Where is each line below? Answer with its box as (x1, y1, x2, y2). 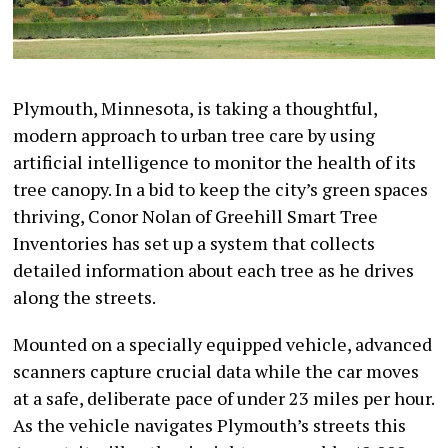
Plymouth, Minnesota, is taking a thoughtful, (13, 96, 378, 121)
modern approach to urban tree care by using (13, 123, 376, 148)
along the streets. (13, 285, 157, 310)
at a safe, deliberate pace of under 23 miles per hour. (13, 386, 435, 411)
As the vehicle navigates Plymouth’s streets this (13, 413, 407, 438)
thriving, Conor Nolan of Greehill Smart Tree (13, 204, 379, 229)
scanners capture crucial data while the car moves (13, 359, 420, 384)
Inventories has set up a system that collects (13, 231, 376, 256)
